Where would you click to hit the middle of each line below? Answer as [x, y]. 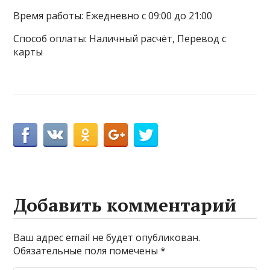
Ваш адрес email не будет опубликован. [107, 238]
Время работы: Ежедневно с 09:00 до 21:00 [113, 16]
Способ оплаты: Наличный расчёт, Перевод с [120, 39]
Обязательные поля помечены [87, 251]
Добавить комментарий [125, 205]
